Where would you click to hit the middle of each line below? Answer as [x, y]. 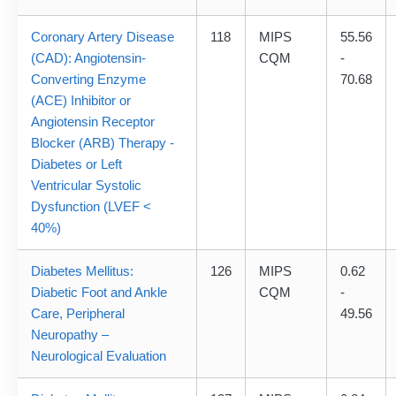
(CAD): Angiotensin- [88, 58]
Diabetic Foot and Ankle [99, 293]
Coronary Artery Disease [103, 37]
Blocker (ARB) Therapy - [103, 143]
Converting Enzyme [88, 80]
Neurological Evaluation [99, 356]
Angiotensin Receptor [93, 122]
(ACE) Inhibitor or [81, 101]
